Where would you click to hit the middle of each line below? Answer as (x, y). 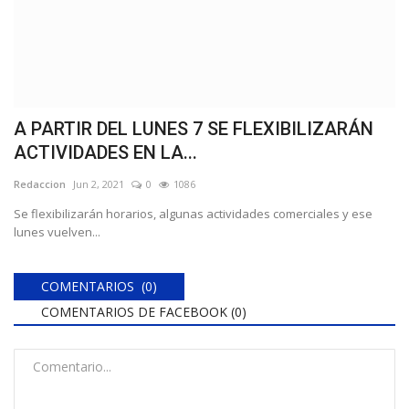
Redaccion (40, 184)
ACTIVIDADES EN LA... (105, 152)
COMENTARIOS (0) (99, 286)
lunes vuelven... (57, 231)
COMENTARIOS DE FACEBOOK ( (138, 311)
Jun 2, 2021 (99, 184)
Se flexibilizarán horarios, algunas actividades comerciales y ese (193, 213)
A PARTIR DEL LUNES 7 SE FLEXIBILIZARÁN (194, 128)
